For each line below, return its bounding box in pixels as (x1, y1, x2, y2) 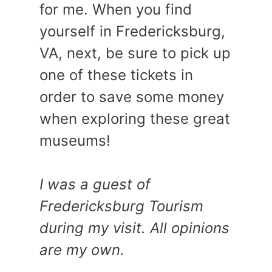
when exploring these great (39, 109, 230, 127)
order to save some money (39, 87, 224, 106)
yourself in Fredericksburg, (39, 22, 225, 40)
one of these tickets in (39, 66, 193, 84)
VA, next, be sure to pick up (39, 44, 231, 62)
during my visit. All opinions (39, 219, 229, 237)
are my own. (39, 240, 124, 259)
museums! (39, 131, 110, 149)
